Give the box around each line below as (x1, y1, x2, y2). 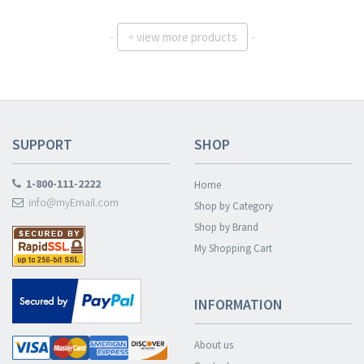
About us (194, 338, 233, 352)
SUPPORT (12, 135, 72, 154)
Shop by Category (194, 199, 273, 213)
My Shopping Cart (194, 241, 272, 255)
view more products (133, 29, 237, 45)
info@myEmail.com (24, 195, 119, 210)
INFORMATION (194, 295, 283, 314)
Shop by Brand (194, 220, 258, 234)
